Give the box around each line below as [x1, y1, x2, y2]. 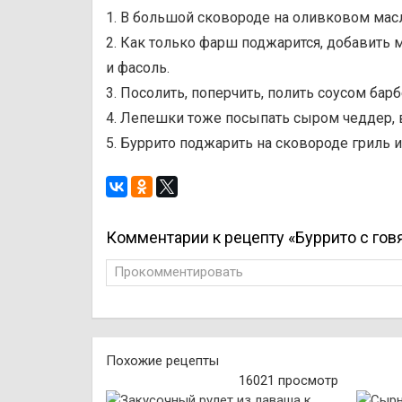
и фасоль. [106, 59, 170, 76]
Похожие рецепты [106, 353, 219, 369]
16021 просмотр [239, 372, 339, 389]
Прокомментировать [114, 264, 243, 280]
